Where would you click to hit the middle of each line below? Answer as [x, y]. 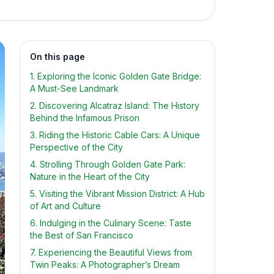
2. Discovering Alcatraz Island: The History [115, 106]
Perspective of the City [76, 147]
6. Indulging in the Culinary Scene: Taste [111, 223]
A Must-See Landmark [74, 88]
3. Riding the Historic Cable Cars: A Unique [115, 135]
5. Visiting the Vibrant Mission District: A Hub [117, 194]
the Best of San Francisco [82, 235]
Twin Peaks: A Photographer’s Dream [105, 265]
